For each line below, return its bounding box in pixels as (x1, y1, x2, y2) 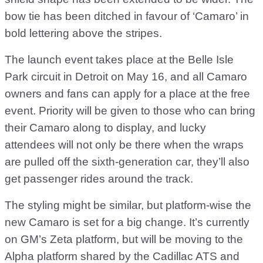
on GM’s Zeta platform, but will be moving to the (5, 233, 243, 246)
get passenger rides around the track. (5, 173, 193, 186)
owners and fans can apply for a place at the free (5, 87, 250, 100)
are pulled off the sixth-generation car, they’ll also (5, 156, 249, 168)
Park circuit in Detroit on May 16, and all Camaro (5, 70, 247, 83)
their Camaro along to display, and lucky (5, 122, 206, 134)
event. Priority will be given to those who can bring (5, 104, 255, 117)
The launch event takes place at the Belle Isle (5, 53, 234, 66)
